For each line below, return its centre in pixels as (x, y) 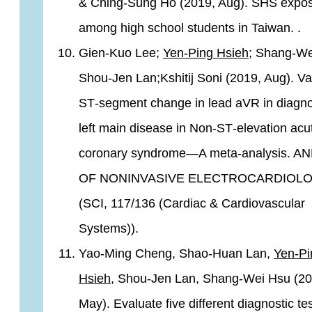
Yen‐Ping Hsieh (206, 53)
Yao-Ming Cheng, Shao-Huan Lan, (176, 253)
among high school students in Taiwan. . (190, 28)
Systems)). (109, 228)
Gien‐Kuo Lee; (121, 53)
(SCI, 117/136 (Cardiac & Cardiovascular (192, 203)
